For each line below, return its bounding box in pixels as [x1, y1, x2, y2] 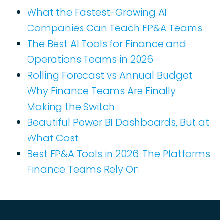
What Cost [27, 131, 79, 145]
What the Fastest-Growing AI [27, 5, 167, 19]
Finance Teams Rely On [27, 162, 139, 176]
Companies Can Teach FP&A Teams [27, 21, 202, 35]
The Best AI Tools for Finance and [27, 36, 186, 51]
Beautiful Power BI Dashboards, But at [27, 115, 209, 129]
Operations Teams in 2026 [27, 52, 153, 66]
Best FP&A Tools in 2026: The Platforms [27, 146, 210, 161]
